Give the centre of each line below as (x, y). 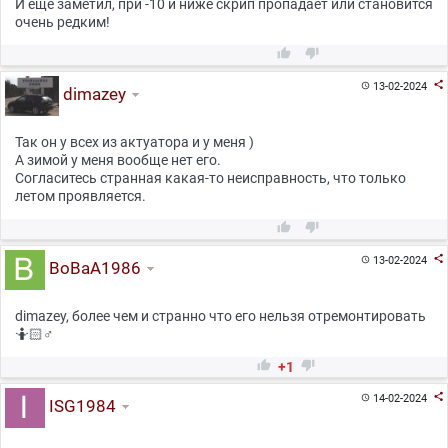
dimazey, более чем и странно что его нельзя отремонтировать (220, 316)
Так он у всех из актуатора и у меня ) (134, 142)
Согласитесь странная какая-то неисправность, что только (210, 178)
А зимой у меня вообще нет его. (118, 160)
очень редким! (62, 22)
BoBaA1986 (92, 267)
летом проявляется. (80, 196)
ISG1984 (80, 405)
